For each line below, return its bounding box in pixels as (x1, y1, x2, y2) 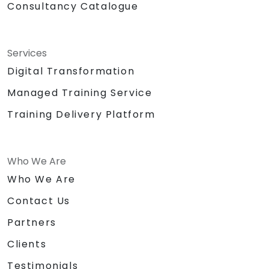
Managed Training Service (7, 85, 153, 100)
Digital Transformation (7, 64, 135, 78)
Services (7, 46, 47, 60)
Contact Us (7, 193, 70, 208)
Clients (7, 237, 47, 251)
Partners (7, 215, 56, 229)
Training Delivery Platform (7, 107, 156, 121)
